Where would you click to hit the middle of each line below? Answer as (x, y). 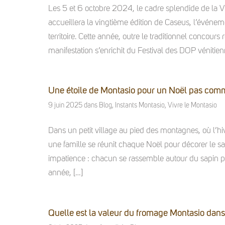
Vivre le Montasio (192, 106)
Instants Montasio (140, 106)
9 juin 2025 (65, 106)
